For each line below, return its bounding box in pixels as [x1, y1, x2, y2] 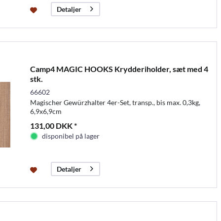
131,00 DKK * [30, 120, 77, 130]
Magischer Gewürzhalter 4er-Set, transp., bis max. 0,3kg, [30, 98, 200, 107]
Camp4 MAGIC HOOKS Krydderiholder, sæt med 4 [30, 64, 208, 74]
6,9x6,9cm [30, 107, 62, 115]
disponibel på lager [41, 131, 100, 140]
